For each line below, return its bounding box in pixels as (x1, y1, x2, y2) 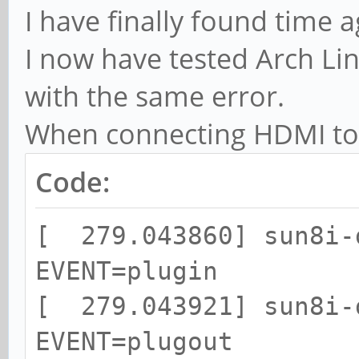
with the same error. (25, 77, 284, 115)
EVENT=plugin (35, 256, 218, 285)
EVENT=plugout (35, 326, 233, 356)
